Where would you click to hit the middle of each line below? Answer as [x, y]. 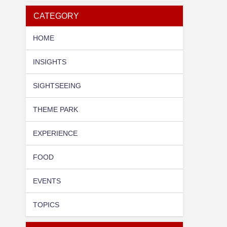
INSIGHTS [50, 62]
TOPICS [46, 204]
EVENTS [47, 181]
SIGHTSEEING [57, 85]
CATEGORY [56, 16]
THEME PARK [56, 109]
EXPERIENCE [55, 133]
